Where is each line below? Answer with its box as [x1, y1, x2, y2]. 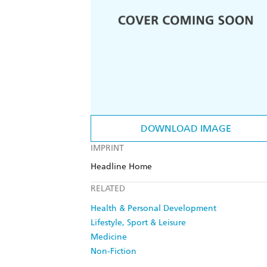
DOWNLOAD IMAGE [141, 123, 231, 135]
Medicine [91, 232, 127, 243]
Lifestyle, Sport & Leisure [91, 218, 186, 228]
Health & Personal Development [91, 203, 216, 214]
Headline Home [91, 162, 152, 172]
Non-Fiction [91, 246, 136, 257]
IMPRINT [91, 143, 124, 154]
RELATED [91, 184, 125, 194]
